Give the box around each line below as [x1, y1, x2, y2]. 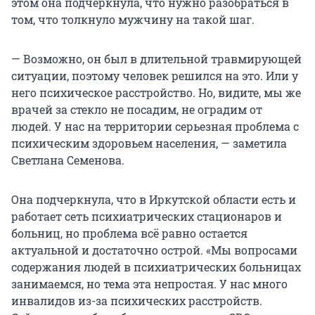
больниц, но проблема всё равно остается [11, 226, 247, 241]
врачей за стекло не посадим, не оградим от [11, 102, 262, 117]
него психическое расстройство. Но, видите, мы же [11, 85, 301, 101]
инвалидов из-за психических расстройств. [11, 293, 262, 309]
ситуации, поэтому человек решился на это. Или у [11, 68, 298, 84]
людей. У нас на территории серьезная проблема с [11, 119, 299, 134]
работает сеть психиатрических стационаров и [11, 209, 282, 224]
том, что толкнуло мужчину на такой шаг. [11, 12, 255, 27]
